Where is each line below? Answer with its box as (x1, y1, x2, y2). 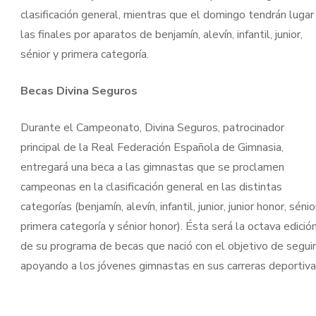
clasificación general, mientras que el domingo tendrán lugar (20, 7, 314, 23)
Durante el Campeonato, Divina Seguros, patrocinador (20, 120, 284, 135)
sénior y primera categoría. (20, 47, 149, 62)
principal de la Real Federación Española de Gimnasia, (20, 140, 284, 155)
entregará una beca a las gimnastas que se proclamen (20, 159, 284, 175)
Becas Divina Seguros (20, 83, 138, 99)
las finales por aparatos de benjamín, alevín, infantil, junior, (20, 27, 303, 42)
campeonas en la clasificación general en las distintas (20, 179, 282, 195)
